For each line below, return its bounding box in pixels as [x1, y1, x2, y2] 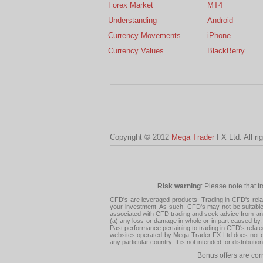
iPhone [207, 31, 231, 40]
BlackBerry [207, 46, 245, 55]
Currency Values [108, 46, 164, 55]
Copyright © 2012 [110, 132, 171, 141]
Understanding [108, 15, 157, 25]
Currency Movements [108, 31, 181, 40]
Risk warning [157, 181, 201, 190]
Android [207, 15, 233, 25]
